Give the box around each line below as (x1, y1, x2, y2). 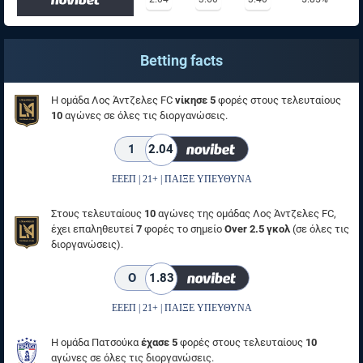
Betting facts (140, 53, 223, 69)
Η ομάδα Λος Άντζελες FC (51, 94, 175, 106)
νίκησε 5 (175, 94, 216, 106)
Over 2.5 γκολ (224, 223, 290, 235)
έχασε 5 (141, 336, 177, 348)
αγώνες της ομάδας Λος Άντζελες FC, (156, 207, 336, 220)
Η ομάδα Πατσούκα (51, 336, 141, 348)
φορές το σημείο (142, 223, 224, 235)
